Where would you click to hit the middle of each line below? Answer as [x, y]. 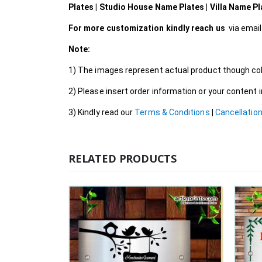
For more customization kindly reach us [147, 28]
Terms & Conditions [172, 113]
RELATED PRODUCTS [123, 159]
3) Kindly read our [102, 113]
